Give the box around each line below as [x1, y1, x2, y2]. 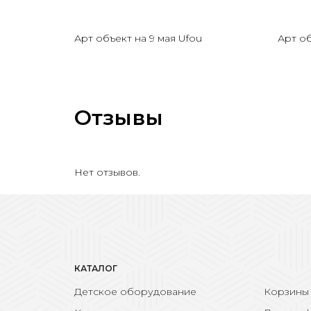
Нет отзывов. [74, 165, 140, 178]
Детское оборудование [74, 285, 196, 298]
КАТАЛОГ [74, 262, 117, 274]
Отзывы [74, 104, 163, 131]
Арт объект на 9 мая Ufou [74, 31, 202, 44]
